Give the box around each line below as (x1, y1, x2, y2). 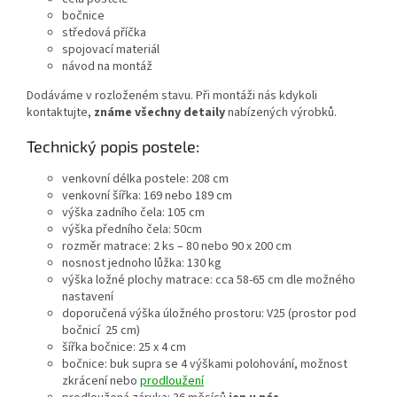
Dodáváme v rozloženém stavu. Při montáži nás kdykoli (27, 87, 317, 105)
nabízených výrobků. (228, 104, 337, 122)
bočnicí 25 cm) (62, 322, 140, 340)
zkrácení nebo (62, 372, 140, 391)
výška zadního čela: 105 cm (62, 204, 205, 222)
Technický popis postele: (27, 136, 199, 157)
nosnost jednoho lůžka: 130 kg (62, 254, 222, 273)
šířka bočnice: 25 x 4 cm (62, 339, 186, 357)
